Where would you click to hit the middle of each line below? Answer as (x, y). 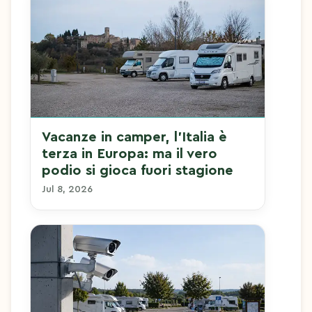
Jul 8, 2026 (67, 190)
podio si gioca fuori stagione (137, 171)
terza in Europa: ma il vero (129, 154)
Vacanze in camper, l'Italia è (134, 138)
